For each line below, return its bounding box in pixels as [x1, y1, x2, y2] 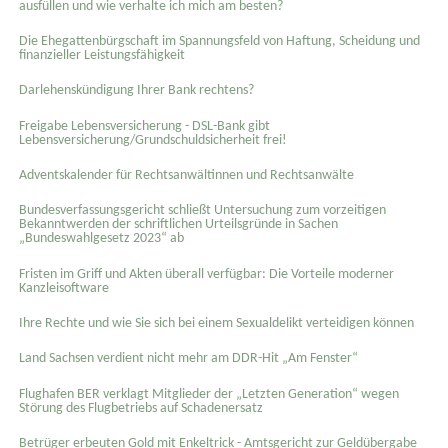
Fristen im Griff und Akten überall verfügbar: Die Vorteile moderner [18, 266, 394, 282]
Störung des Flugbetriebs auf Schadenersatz [18, 400, 263, 416]
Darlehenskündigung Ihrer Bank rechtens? [18, 83, 254, 99]
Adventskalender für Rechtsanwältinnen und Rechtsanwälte [18, 167, 354, 183]
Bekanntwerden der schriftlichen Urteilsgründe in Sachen [18, 217, 338, 233]
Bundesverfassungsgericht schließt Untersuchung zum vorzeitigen [18, 203, 386, 219]
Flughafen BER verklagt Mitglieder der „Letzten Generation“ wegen [18, 386, 399, 402]
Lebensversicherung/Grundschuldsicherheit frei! [18, 132, 287, 148]
